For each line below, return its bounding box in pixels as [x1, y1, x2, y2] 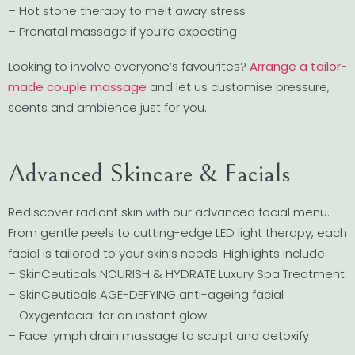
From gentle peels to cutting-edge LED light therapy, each [8, 223, 347, 241]
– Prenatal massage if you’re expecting [8, 23, 237, 40]
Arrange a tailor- [250, 57, 347, 74]
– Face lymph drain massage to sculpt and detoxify [8, 326, 309, 344]
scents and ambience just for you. [8, 98, 207, 116]
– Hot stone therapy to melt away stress [8, 2, 246, 20]
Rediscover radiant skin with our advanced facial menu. [8, 203, 330, 220]
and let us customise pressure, [147, 78, 330, 95]
